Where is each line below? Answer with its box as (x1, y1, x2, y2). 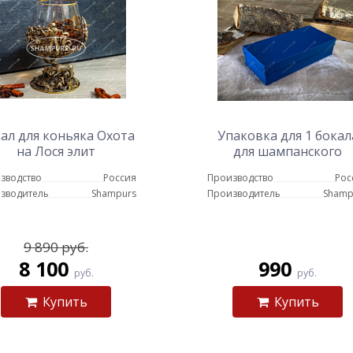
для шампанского (233, 143, 342, 160)
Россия (103, 171, 136, 184)
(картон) (261, 158, 314, 176)
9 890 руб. (24, 238, 88, 256)
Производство (207, 171, 273, 184)
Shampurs (91, 187, 136, 200)
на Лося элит (17, 143, 95, 160)
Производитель (207, 187, 281, 200)
